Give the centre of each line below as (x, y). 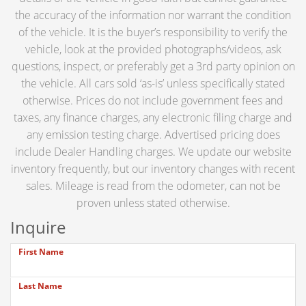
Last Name (40, 286)
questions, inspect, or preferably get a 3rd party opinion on (153, 67)
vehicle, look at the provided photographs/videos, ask (153, 50)
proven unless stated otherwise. (153, 203)
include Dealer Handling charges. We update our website (153, 152)
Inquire (38, 227)
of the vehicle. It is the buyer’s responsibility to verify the (153, 32)
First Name (41, 252)
